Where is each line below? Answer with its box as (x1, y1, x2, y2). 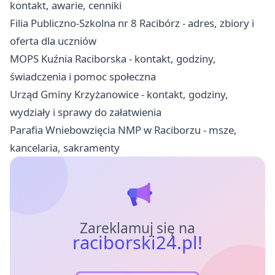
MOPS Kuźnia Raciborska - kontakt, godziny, (10, 52, 216, 66)
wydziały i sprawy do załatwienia (10, 105, 161, 120)
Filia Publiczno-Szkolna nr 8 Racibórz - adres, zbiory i (10, 16, 254, 31)
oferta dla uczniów (10, 34, 96, 48)
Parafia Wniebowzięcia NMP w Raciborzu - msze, (10, 123, 237, 137)
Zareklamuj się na (79, 218, 196, 238)
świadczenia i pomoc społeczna (10, 69, 156, 84)
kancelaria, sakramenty (10, 141, 120, 155)
